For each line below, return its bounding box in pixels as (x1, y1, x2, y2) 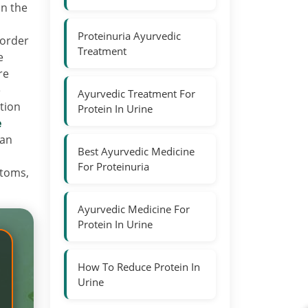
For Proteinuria (78, 159, 149, 173)
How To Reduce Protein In (78, 260, 200, 274)
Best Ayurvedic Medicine (78, 144, 195, 158)
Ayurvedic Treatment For (78, 87, 195, 100)
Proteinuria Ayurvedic (78, 29, 181, 43)
